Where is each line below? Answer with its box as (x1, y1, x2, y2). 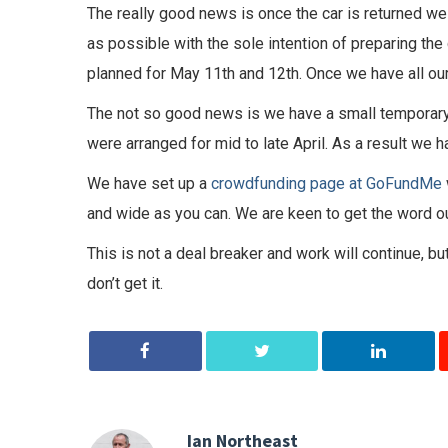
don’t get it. (87, 273, 163, 293)
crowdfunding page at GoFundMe (211, 173, 442, 193)
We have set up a (87, 173, 211, 193)
